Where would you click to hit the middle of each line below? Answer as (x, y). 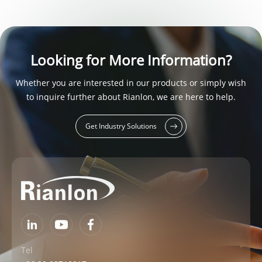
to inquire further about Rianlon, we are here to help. (131, 96)
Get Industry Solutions (121, 126)
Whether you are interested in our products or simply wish (131, 82)
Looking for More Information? (131, 60)
